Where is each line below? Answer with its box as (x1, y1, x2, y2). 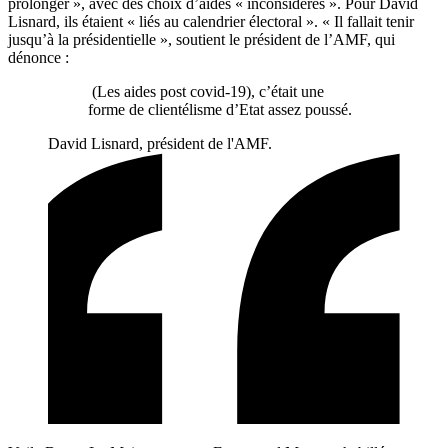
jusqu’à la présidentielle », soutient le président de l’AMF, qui (8, 31, 395, 49)
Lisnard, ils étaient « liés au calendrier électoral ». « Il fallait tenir (8, 13, 414, 31)
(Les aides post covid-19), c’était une (88, 83, 324, 101)
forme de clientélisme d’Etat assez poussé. (88, 101, 356, 119)
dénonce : (8, 49, 69, 67)
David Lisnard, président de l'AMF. (48, 135, 272, 153)
